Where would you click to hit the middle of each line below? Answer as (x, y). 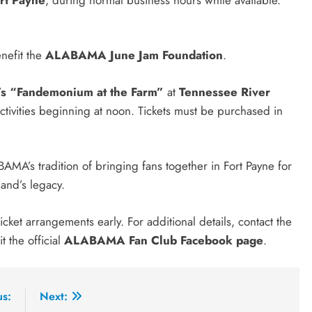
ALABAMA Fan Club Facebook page (164, 240)
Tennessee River (225, 92)
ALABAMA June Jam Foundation (134, 55)
